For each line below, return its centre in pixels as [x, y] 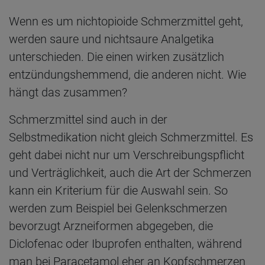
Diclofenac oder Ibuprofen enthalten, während [125, 243]
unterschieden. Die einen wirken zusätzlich [117, 56]
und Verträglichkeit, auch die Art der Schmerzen [130, 172]
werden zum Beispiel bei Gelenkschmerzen [118, 208]
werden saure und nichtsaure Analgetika [112, 39]
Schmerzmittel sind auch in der [88, 119]
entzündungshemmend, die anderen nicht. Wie [127, 74]
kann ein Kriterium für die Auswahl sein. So [118, 190]
